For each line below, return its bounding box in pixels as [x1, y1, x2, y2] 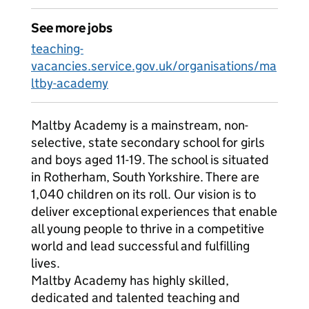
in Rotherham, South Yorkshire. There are [31, 169, 259, 185]
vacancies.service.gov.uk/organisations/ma [31, 58, 277, 74]
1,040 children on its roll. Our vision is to [31, 186, 256, 202]
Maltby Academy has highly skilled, [31, 272, 229, 288]
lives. [31, 255, 60, 271]
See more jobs [31, 20, 112, 36]
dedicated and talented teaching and [31, 290, 240, 306]
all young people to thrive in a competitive [31, 221, 264, 237]
